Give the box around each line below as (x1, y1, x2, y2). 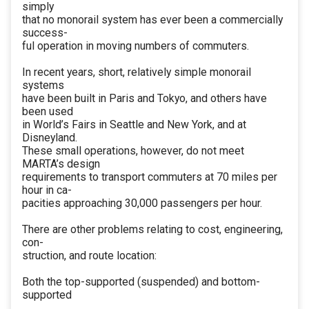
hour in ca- (22, 183, 72, 197)
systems (22, 79, 64, 92)
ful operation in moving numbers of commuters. (22, 39, 249, 53)
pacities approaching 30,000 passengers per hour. (22, 197, 262, 210)
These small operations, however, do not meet (22, 144, 244, 158)
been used (22, 105, 73, 119)
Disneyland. (22, 131, 77, 145)
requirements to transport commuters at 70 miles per (22, 170, 277, 184)
